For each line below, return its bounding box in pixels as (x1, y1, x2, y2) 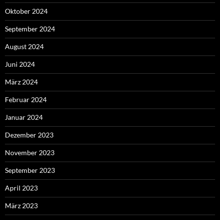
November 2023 (5, 148, 55, 157)
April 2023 (5, 184, 38, 192)
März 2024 (5, 78, 38, 86)
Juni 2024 (5, 60, 35, 69)
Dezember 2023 (5, 131, 54, 139)
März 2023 (5, 201, 38, 210)
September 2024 (5, 25, 55, 33)
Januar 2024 (5, 113, 43, 122)
